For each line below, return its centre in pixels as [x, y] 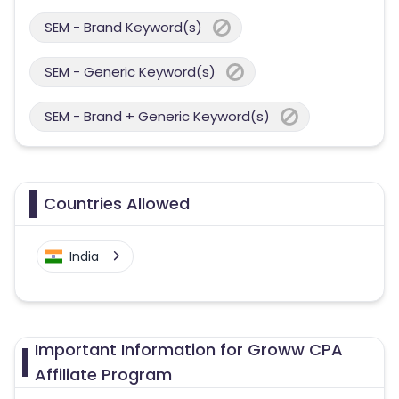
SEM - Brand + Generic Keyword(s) [157, 116]
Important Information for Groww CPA [189, 350]
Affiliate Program [104, 375]
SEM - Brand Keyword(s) [123, 27]
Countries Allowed [117, 204]
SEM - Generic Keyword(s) [130, 72]
